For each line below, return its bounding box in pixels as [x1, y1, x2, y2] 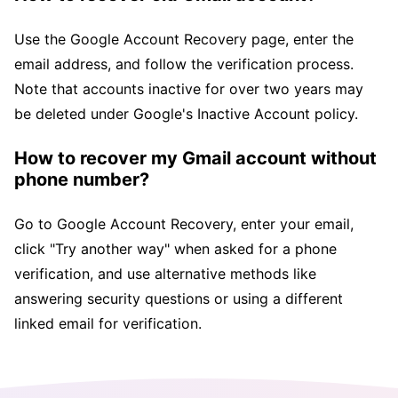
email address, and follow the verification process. [14, 54, 354, 73]
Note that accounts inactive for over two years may [14, 79, 363, 98]
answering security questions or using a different [14, 289, 343, 307]
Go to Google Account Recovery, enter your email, [14, 214, 354, 233]
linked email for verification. [14, 314, 202, 332]
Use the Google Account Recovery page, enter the [14, 29, 354, 48]
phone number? [14, 168, 149, 190]
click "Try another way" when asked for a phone [14, 239, 337, 258]
